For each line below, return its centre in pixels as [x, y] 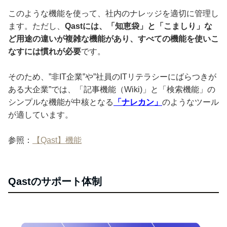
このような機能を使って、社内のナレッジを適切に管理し [113, 13]
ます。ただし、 [36, 26]
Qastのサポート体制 [55, 181]
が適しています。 [41, 115]
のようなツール [191, 102]
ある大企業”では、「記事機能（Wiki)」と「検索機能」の [112, 89]
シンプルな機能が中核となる [61, 102]
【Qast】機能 [57, 140]
